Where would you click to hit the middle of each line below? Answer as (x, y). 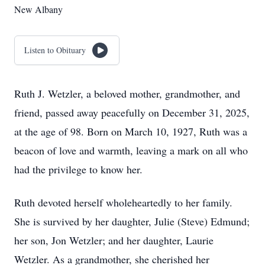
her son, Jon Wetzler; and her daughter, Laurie (114, 240)
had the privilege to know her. (78, 169)
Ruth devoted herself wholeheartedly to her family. (123, 202)
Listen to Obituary (55, 50)
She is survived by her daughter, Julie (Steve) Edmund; (132, 221)
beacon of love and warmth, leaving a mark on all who (131, 150)
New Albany (38, 9)
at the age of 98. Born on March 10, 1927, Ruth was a (131, 131)
